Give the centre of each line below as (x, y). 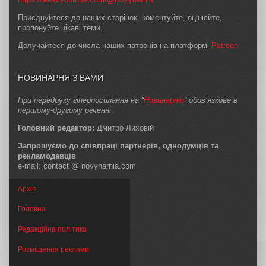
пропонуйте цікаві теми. (60, 27)
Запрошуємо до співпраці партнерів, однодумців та (118, 145)
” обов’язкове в (211, 100)
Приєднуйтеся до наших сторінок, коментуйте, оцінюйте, (120, 17)
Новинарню (164, 100)
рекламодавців (47, 156)
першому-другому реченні (64, 110)
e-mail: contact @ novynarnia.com (77, 166)
